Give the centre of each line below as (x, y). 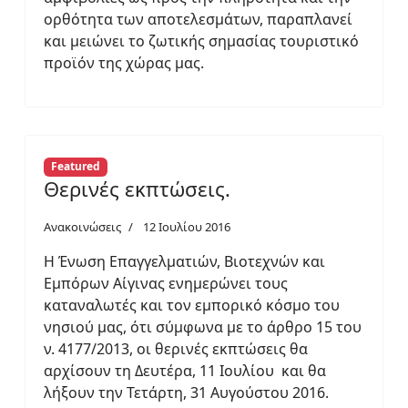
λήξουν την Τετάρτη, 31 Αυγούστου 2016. (186, 392)
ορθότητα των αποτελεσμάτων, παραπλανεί (198, 20)
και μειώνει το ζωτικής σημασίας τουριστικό (201, 41)
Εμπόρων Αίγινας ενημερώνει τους (166, 283)
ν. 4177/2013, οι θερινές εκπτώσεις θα (176, 348)
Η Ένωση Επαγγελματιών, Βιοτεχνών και (184, 261)
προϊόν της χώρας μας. (124, 63)
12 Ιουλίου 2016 (187, 226)
